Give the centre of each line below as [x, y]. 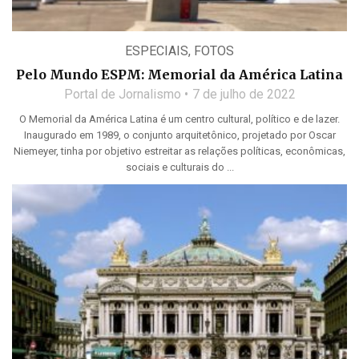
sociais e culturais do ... [179, 167]
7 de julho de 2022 [244, 95]
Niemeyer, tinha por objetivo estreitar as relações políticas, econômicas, [179, 151]
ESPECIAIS [157, 51]
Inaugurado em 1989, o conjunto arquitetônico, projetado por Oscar [179, 135]
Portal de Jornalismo [122, 95]
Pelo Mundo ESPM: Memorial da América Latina [179, 75]
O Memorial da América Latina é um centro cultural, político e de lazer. [179, 119]
